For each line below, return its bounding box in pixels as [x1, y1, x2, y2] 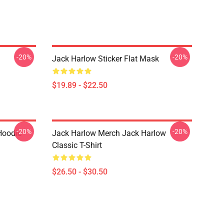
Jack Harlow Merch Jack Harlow [52, 128, 166, 138]
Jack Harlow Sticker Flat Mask [52, 54, 159, 63]
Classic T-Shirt [52, 140, 102, 150]
